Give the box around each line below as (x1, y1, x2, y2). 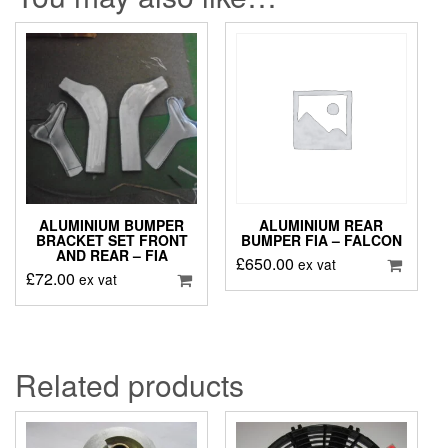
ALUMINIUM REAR (259, 215, 384, 236)
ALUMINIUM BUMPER (39, 215, 185, 236)
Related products (15, 362, 244, 406)
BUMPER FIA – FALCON (240, 230, 402, 251)
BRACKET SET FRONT (35, 230, 188, 251)
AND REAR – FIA (55, 245, 168, 266)
